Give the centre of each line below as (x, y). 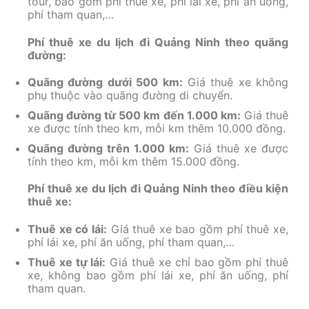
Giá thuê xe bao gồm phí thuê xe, (198, 229)
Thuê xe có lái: (67, 229)
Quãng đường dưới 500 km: (105, 82)
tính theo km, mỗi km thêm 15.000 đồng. (133, 161)
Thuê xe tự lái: (67, 262)
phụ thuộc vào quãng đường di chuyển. (130, 96)
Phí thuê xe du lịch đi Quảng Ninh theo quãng (158, 42)
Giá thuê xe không (235, 82)
